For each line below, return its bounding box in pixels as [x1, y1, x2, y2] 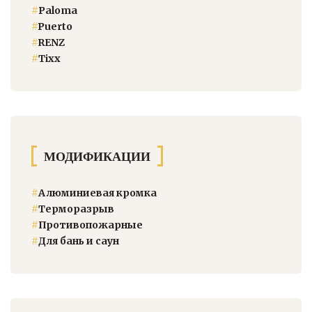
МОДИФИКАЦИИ [44, 148, 150, 164]
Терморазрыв [38, 202, 114, 215]
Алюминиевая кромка [38, 186, 157, 199]
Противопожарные [38, 218, 143, 231]
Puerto [38, 19, 72, 33]
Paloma [38, 3, 77, 17]
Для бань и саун [38, 234, 119, 247]
